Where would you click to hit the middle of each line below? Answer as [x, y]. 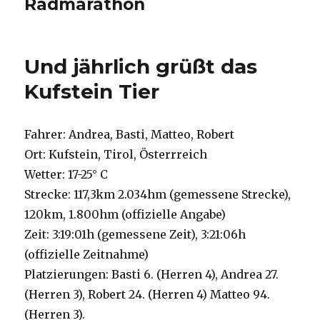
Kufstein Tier [92, 92]
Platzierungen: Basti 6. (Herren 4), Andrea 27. [152, 275]
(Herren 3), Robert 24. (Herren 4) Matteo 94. [147, 295]
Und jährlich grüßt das [141, 67]
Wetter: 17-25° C [66, 175]
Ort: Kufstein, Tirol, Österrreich [116, 155]
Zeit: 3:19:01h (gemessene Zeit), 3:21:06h [135, 235]
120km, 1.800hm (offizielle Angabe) [125, 215]
